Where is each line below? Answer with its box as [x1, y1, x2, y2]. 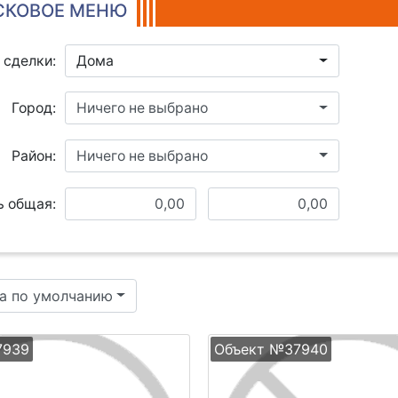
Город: [11, 99, 56, 116]
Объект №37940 [214, 339, 328, 358]
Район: [11, 147, 56, 164]
